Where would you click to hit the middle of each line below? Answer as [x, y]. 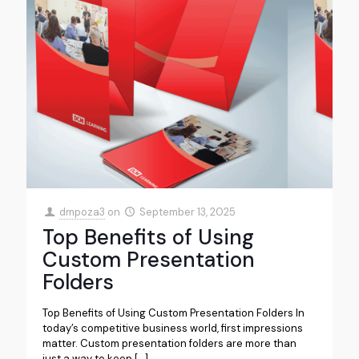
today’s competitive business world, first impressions [173, 328]
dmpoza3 [83, 212]
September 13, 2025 [188, 212]
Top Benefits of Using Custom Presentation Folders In [173, 313]
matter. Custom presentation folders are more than [169, 343]
